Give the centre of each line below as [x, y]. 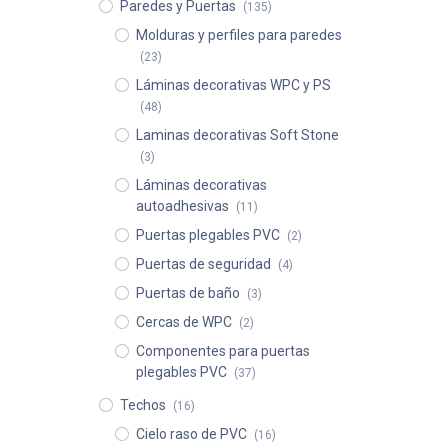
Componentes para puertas [222, 351]
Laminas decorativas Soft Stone [237, 135]
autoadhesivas [182, 206]
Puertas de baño [187, 293]
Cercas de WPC [183, 322]
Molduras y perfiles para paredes [238, 35]
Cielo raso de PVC [191, 434]
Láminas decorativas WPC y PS [233, 85]
